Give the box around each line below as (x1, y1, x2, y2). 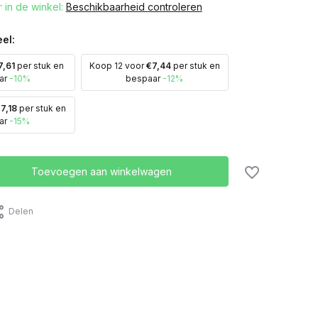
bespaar (126, 73, 163, 84)
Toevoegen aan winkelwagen (31, 165, 172, 178)
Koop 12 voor (89, 60, 146, 72)
